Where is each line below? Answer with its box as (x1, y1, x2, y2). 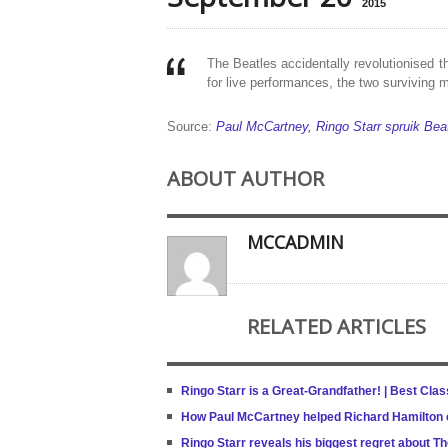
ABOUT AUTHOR (167, 165, 324, 192)
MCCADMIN (247, 230, 344, 254)
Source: (167, 119, 216, 134)
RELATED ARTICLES (247, 313, 426, 340)
